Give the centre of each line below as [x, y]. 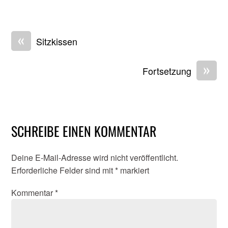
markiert [134, 170]
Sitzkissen [57, 41]
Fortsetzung [167, 71]
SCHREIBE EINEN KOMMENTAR [84, 131]
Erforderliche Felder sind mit [63, 170]
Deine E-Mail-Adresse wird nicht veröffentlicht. [95, 158]
